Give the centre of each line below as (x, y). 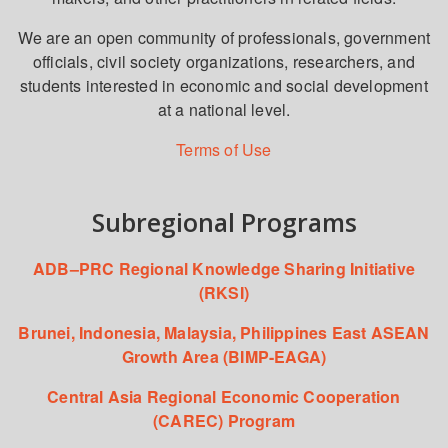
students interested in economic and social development (224, 86)
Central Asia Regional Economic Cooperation (224, 397)
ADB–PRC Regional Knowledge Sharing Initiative (223, 269)
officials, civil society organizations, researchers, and (224, 62)
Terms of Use (224, 150)
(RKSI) (224, 293)
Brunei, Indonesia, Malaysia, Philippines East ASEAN (224, 333)
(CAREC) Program (224, 421)
